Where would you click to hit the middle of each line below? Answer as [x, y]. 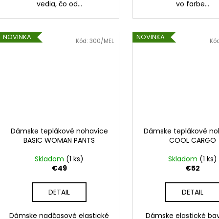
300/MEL [102, 41]
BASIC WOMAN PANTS [59, 141]
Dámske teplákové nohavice [59, 131]
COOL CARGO [192, 141]
